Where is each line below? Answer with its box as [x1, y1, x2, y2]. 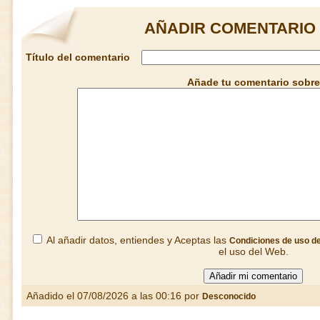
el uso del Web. [218, 246, 289, 257]
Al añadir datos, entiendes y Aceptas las [44, 234, 229, 246]
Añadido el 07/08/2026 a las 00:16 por [21, 290, 202, 301]
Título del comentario [26, 51, 130, 63]
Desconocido [201, 291, 256, 301]
